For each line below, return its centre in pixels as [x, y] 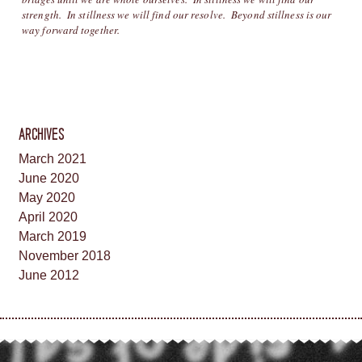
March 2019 [53, 236]
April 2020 [48, 217]
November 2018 [65, 255]
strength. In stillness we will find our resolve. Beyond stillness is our [177, 14]
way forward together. [71, 29]
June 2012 [49, 275]
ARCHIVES [42, 134]
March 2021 [53, 158]
